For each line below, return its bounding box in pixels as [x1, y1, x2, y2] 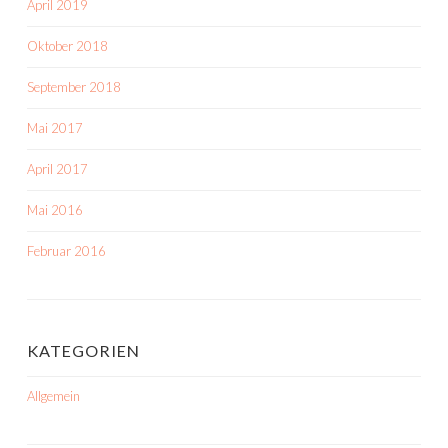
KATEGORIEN [27, 341, 140, 360]
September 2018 [27, 79, 121, 95]
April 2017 [27, 161, 88, 177]
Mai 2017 [27, 120, 83, 136]
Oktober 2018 [27, 38, 108, 54]
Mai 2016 [27, 202, 83, 218]
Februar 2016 [27, 243, 106, 259]
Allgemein [27, 388, 80, 404]
